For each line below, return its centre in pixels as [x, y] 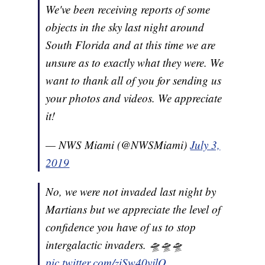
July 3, [205, 145]
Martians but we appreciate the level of [133, 209]
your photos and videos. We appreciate [134, 98]
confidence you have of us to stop [121, 227]
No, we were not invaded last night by [131, 192]
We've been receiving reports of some [128, 9]
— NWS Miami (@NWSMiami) [118, 145]
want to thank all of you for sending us [134, 80]
